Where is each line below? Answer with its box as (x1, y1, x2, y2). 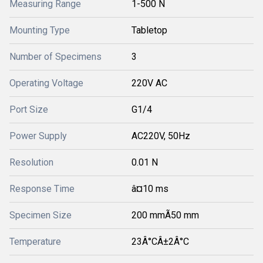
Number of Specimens (9, 51, 102, 62)
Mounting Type (9, 25, 70, 36)
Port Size (9, 104, 48, 115)
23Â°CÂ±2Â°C (131, 236, 189, 247)
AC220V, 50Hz (131, 130, 190, 141)
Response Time (9, 183, 75, 194)
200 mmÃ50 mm (131, 210, 199, 221)
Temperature (9, 236, 61, 247)
